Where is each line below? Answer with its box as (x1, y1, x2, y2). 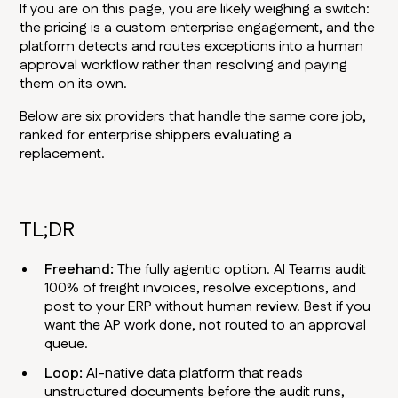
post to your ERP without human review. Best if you (44, 297, 371, 318)
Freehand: (44, 259, 118, 281)
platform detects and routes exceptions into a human (20, 36, 364, 58)
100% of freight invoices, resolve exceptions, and (44, 278, 357, 299)
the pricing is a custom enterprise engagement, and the (20, 18, 376, 39)
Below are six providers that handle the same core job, (20, 107, 367, 128)
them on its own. (20, 74, 128, 95)
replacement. (20, 144, 106, 165)
